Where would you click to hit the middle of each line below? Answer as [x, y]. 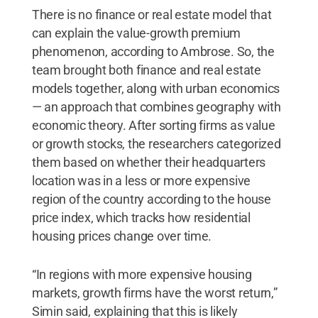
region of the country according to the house [151, 199]
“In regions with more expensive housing [142, 274]
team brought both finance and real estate [146, 70]
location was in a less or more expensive [141, 180]
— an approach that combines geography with [156, 106]
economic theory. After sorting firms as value [153, 125]
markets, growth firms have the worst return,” [154, 292]
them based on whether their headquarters [148, 162]
